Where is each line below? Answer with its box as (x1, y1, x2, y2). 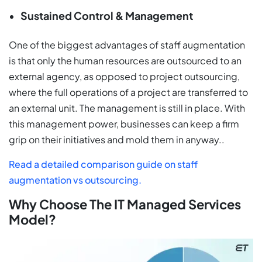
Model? (9, 211, 56, 228)
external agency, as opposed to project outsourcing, (9, 70, 240, 83)
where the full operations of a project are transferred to (9, 86, 248, 99)
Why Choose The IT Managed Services (9, 196, 241, 213)
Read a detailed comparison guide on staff (9, 158, 198, 171)
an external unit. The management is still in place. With (9, 102, 245, 115)
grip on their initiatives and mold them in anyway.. (9, 133, 225, 146)
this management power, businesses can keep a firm (9, 118, 239, 130)
